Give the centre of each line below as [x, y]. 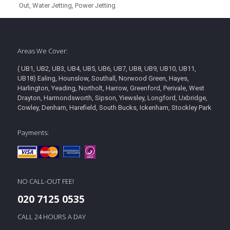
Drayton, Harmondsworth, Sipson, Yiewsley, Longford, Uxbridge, [112, 98]
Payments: [33, 132]
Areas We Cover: [42, 51]
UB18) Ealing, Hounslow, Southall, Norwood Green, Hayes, [103, 78]
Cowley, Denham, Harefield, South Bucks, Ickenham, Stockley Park [114, 108]
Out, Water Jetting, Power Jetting [68, 5]
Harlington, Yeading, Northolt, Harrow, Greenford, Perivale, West [111, 88]
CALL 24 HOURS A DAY [51, 217]
